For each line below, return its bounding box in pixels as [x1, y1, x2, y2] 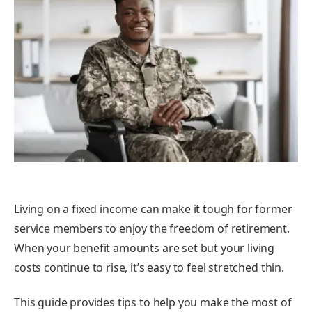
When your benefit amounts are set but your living [14, 240, 275, 256]
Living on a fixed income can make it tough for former [14, 201, 292, 217]
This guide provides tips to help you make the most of [14, 294, 292, 310]
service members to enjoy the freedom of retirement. [14, 221, 290, 237]
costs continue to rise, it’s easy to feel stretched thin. [14, 260, 287, 276]
